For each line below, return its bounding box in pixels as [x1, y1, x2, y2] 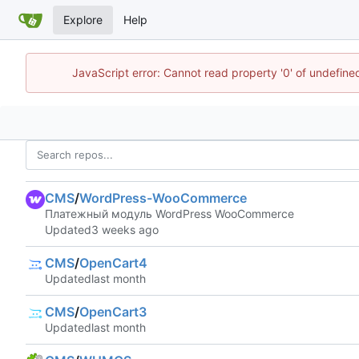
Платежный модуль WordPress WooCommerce [45, 207, 294, 221]
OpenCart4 [79, 255, 147, 272]
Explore [63, 13, 103, 26]
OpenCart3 [79, 304, 147, 321]
